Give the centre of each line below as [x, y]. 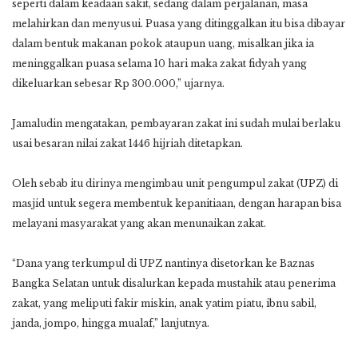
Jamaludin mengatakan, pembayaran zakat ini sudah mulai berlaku [176, 123]
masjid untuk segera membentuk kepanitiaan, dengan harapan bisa [177, 203]
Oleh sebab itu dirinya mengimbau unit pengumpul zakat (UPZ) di [175, 183]
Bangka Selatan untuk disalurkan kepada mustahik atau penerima [174, 283]
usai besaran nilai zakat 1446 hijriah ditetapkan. [127, 143]
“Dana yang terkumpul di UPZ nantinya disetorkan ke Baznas [163, 263]
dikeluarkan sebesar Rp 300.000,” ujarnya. [118, 83]
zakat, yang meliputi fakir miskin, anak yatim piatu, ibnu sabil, [164, 303]
